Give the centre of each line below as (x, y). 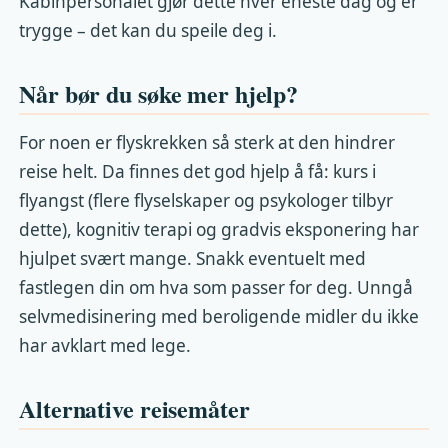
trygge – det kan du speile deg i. (148, 30)
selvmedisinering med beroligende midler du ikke (219, 316)
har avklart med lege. (105, 345)
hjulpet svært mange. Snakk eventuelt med (193, 258)
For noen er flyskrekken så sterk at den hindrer (207, 142)
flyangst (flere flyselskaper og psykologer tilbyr (206, 200)
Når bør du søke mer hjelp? (159, 94)
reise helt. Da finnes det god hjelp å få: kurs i (198, 171)
